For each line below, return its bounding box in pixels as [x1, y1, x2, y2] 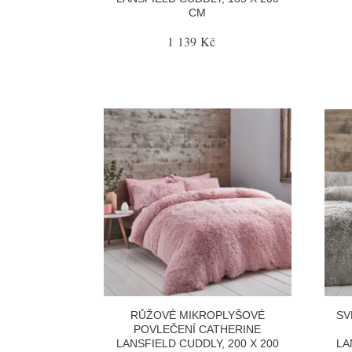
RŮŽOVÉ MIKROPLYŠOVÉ [130, 308, 265, 321]
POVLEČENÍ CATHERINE [134, 322, 262, 335]
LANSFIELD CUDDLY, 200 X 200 [115, 336, 279, 350]
